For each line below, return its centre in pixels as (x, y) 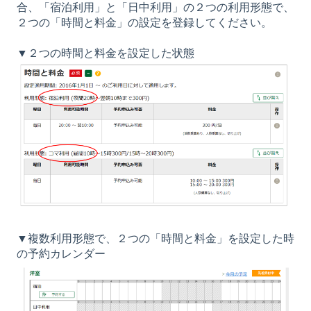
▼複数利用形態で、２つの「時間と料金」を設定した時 (155, 239)
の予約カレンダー (61, 254)
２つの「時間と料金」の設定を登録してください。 (144, 22)
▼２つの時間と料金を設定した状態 (106, 53)
